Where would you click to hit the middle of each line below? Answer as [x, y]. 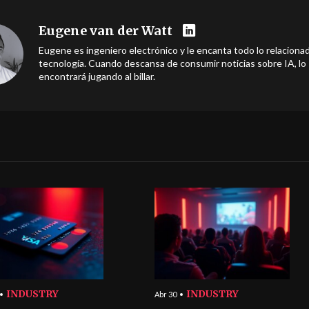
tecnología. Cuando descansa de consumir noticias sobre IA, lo [172, 63]
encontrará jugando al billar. [97, 76]
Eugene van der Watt [106, 31]
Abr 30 [166, 294]
